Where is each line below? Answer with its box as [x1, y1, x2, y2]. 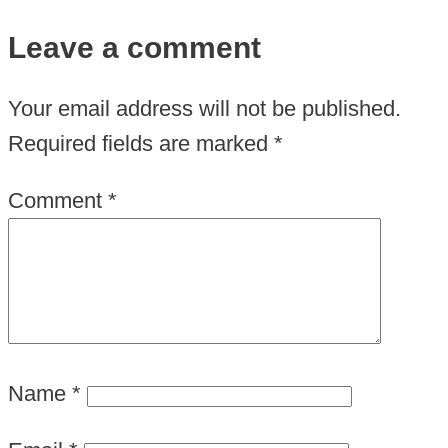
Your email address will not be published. [8, 96, 401, 122]
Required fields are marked [8, 131, 274, 157]
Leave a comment [8, 31, 261, 65]
